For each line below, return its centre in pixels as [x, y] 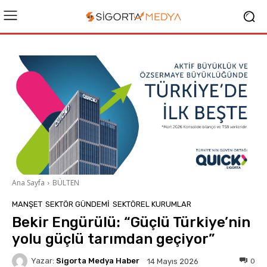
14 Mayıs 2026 [173, 261]
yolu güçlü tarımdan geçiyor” [113, 239]
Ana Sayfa [28, 182]
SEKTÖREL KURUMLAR [152, 204]
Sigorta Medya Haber [98, 261]
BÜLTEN [66, 182]
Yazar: [43, 261]
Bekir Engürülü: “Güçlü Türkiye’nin [131, 222]
